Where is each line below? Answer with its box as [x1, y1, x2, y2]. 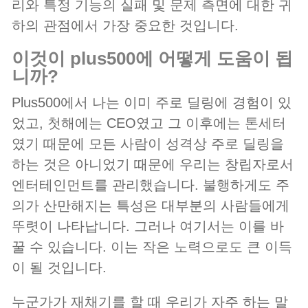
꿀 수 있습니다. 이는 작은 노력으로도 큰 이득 [12, 239, 292, 255]
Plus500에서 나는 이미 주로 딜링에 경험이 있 [12, 95, 291, 111]
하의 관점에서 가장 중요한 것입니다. [12, 18, 239, 34]
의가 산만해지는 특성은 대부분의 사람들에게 [12, 198, 289, 214]
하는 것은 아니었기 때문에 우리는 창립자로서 [12, 157, 294, 173]
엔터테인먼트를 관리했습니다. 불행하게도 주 [12, 177, 289, 193]
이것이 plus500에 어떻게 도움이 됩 [12, 48, 30, 69]
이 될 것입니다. [12, 260, 107, 276]
